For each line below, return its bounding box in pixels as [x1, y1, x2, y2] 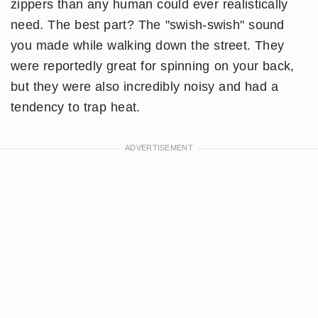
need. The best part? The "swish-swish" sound [11, 18, 285, 33]
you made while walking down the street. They [11, 38, 285, 53]
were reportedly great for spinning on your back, [11, 59, 295, 74]
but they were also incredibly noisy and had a [11, 79, 279, 94]
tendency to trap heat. [11, 100, 141, 115]
